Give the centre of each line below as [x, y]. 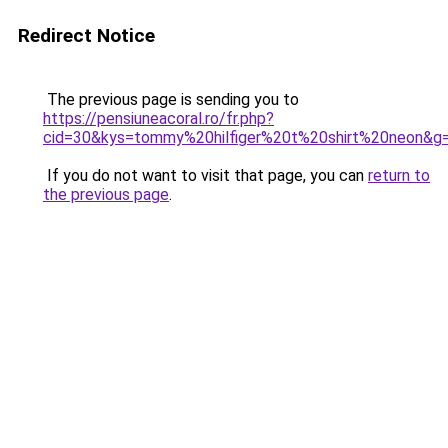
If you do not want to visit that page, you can [205, 175]
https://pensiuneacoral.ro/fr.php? [158, 118]
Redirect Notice [86, 35]
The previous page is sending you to [171, 99]
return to [399, 175]
